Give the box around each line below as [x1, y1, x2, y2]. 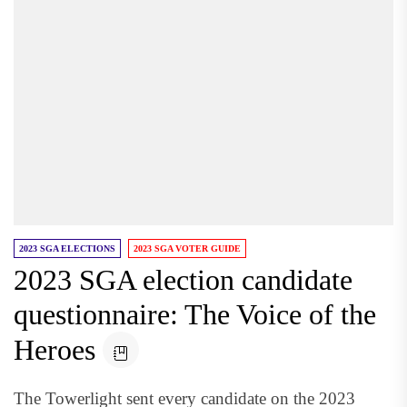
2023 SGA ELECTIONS [19, 243, 115, 253]
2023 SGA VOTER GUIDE [134, 243, 241, 253]
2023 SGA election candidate [14, 263, 352, 296]
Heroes [14, 333, 95, 366]
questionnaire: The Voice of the [14, 298, 376, 331]
